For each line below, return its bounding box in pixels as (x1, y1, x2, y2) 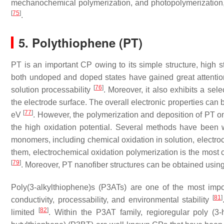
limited (11, 208, 38, 216)
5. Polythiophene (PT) (18, 34, 142, 51)
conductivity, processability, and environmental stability (11, 195, 212, 204)
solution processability (11, 85, 93, 94)
